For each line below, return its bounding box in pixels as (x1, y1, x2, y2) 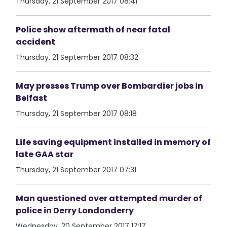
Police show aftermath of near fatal (16, 24, 171, 35)
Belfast (16, 92, 48, 104)
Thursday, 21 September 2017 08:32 (16, 52, 139, 62)
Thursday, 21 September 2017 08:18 (16, 108, 137, 119)
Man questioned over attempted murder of (16, 193, 203, 204)
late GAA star (16, 148, 74, 160)
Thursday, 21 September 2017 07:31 (16, 165, 137, 175)
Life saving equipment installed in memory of (16, 136, 211, 148)
